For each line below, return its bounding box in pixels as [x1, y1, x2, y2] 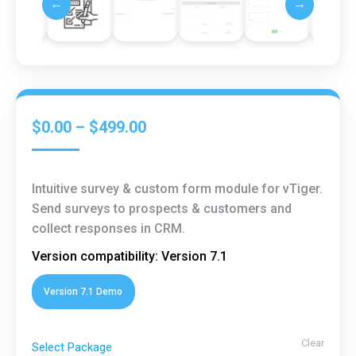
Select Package [32, 340, 112, 354]
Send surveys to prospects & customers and [32, 201, 292, 216]
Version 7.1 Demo [44, 286, 123, 297]
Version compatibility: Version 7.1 [32, 249, 227, 264]
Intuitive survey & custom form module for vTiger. [32, 181, 323, 196]
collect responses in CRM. [32, 221, 185, 236]
